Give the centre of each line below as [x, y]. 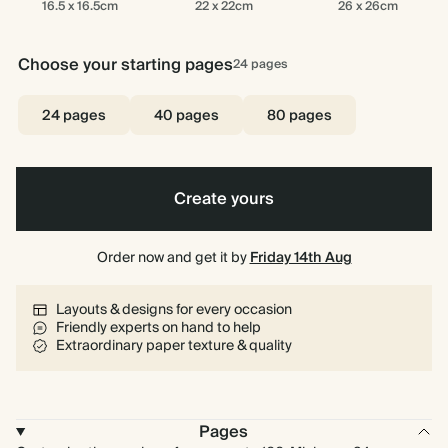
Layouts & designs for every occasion [174, 310]
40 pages [186, 116]
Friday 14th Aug [300, 258]
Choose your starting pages [125, 65]
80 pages [299, 116]
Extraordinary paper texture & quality [174, 346]
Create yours [224, 199]
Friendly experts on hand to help [158, 328]
